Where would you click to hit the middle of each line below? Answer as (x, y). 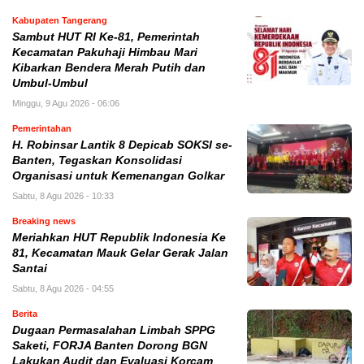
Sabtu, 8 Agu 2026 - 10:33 (63, 195)
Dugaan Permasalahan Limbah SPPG (114, 330)
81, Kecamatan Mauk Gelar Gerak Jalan (120, 253)
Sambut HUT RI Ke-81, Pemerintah (106, 37)
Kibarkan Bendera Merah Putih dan (109, 67)
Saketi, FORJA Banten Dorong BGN (110, 345)
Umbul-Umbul (50, 83)
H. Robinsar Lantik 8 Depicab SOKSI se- (122, 145)
